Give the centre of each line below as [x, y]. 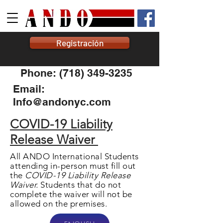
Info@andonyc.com [62, 102]
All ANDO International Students [74, 156]
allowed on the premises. [60, 204]
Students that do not [81, 185]
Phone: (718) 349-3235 [76, 73]
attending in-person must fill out [73, 166]
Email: [29, 89]
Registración [80, 43]
